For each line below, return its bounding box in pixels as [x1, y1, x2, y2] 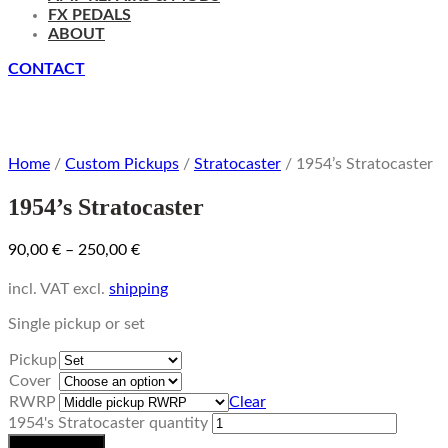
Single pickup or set [8, 316, 145, 333]
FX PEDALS [48, 7, 131, 24]
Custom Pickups [65, 156, 179, 173]
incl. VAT [8, 281, 69, 298]
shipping [109, 281, 168, 298]
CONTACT [8, 61, 85, 78]
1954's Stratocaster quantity [8, 415, 208, 432]
